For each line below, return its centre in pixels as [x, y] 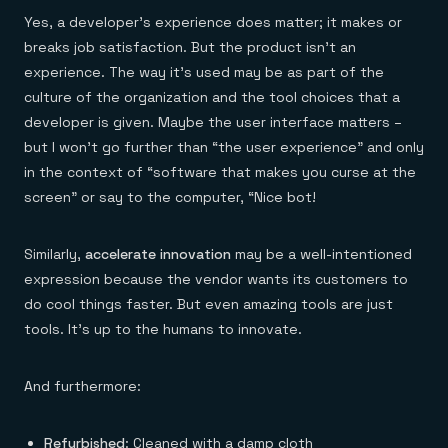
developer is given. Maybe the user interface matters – [213, 122]
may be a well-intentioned [321, 254]
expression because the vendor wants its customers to [216, 279]
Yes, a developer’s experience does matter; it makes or [213, 22]
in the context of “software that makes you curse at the [220, 172]
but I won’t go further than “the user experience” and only [224, 147]
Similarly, [54, 254]
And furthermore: [82, 386]
